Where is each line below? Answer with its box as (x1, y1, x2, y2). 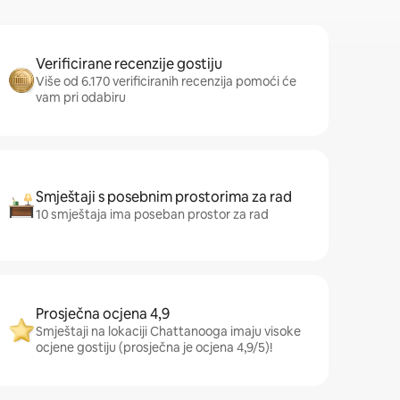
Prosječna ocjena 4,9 (36, 304, 170, 323)
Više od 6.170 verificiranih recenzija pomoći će (36, 73, 296, 89)
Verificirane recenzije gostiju (36, 54, 222, 73)
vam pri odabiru (36, 89, 126, 105)
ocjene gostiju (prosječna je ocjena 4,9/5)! (36, 339, 272, 355)
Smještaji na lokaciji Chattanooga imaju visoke (36, 323, 301, 339)
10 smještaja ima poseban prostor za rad (36, 206, 269, 222)
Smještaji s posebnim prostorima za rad (36, 187, 292, 206)
